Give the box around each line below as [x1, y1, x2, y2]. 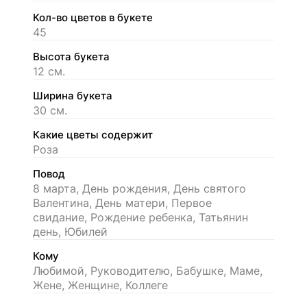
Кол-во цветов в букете [33, 11, 153, 24]
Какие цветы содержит [33, 128, 153, 141]
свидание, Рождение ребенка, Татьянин [33, 210, 248, 224]
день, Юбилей [33, 224, 108, 238]
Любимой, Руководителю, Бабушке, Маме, [33, 263, 262, 278]
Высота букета [33, 50, 110, 63]
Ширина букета [33, 89, 112, 102]
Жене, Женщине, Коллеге [33, 278, 168, 292]
